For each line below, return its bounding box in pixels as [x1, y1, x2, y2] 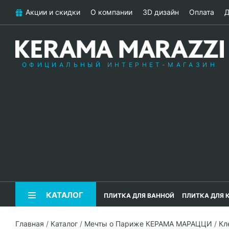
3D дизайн [143, 8, 179, 16]
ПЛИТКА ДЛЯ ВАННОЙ [104, 192, 174, 199]
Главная [15, 219, 44, 228]
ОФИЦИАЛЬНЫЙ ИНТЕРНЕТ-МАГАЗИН [21, 61, 218, 69]
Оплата [189, 8, 214, 16]
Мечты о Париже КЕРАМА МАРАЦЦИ [84, 219, 212, 228]
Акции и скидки [26, 8, 80, 16]
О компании [90, 8, 132, 16]
